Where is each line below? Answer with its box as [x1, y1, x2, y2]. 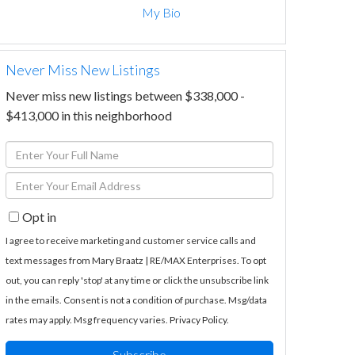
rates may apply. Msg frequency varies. [6, 314, 170, 326]
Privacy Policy [170, 314, 227, 326]
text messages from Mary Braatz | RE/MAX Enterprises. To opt [6, 254, 266, 267]
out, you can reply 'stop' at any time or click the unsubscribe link [6, 274, 269, 287]
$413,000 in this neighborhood [6, 108, 172, 124]
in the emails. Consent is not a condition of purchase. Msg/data [6, 294, 267, 307]
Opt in [22, 209, 56, 225]
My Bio [142, 4, 181, 20]
